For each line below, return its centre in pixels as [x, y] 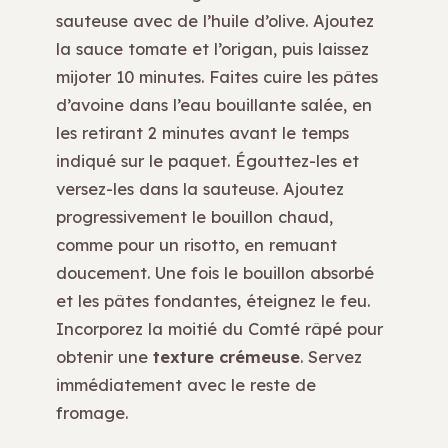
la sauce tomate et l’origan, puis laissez [212, 49]
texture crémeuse [226, 357]
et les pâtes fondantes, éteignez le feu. [213, 301]
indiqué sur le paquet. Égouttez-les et [207, 161]
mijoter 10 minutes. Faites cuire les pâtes [217, 77]
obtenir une [104, 357]
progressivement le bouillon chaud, [194, 217]
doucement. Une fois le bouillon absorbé [215, 273]
